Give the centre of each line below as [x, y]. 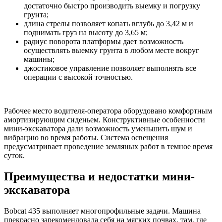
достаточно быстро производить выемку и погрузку [112, 6]
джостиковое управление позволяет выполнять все [110, 68]
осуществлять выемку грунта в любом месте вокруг [111, 51]
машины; [39, 59]
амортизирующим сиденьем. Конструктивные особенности [105, 120]
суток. [14, 156]
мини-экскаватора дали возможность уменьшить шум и [98, 129]
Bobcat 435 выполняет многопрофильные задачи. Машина [102, 211]
